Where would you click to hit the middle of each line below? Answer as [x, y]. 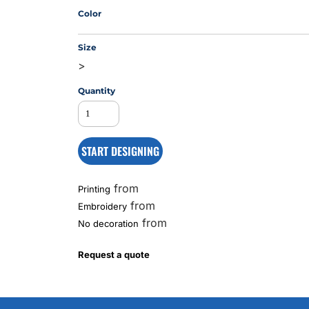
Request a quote [114, 255]
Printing [94, 189]
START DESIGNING [121, 151]
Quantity [97, 91]
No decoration [109, 223]
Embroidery [103, 206]
